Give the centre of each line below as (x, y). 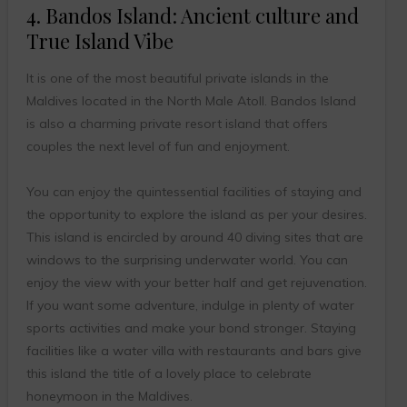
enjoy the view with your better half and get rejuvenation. (196, 283)
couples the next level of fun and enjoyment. (158, 147)
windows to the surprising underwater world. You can (187, 260)
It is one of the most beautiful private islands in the (177, 79)
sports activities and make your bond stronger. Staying (191, 328)
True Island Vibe (99, 41)
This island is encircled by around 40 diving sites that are (194, 238)
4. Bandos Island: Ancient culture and (192, 16)
